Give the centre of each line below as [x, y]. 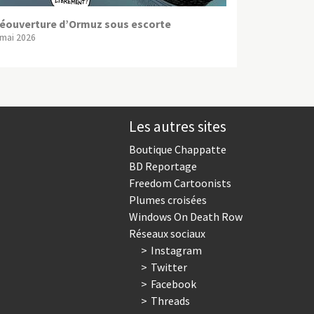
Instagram [176, 251]
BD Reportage [163, 166]
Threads [170, 301]
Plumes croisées [168, 200]
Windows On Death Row [186, 217]
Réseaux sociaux [167, 234]
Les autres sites [178, 127]
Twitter [169, 267]
